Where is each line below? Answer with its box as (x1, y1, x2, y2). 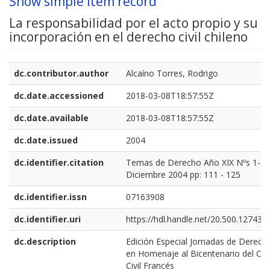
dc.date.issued (14, 134, 78, 146)
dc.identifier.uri (14, 213, 81, 225)
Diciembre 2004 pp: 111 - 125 (126, 169, 240, 181)
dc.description (14, 236, 76, 248)
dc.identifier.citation (14, 157, 104, 169)
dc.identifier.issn (14, 191, 87, 203)
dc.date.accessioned (14, 90, 104, 102)
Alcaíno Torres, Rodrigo (126, 67, 218, 80)
